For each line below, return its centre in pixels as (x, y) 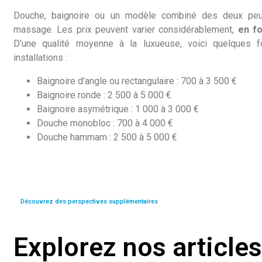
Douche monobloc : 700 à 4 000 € (105, 123)
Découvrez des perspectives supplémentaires (89, 201)
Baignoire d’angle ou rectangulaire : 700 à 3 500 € (137, 81)
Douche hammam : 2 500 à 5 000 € (107, 137)
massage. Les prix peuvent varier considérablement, (126, 29)
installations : (40, 57)
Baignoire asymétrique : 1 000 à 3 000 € (118, 109)
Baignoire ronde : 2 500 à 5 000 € (104, 95)
